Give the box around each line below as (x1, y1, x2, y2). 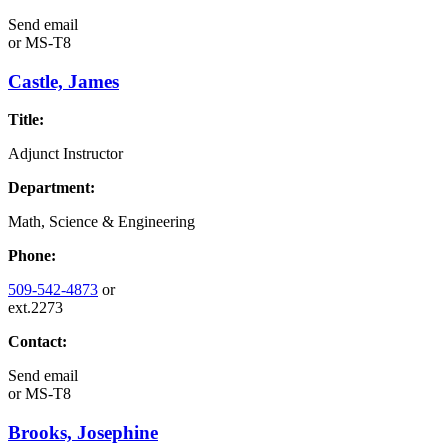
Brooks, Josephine (8, 421, 158, 443)
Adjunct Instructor (8, 145, 123, 163)
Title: (8, 111, 44, 129)
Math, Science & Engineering (8, 213, 195, 231)
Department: (8, 179, 95, 197)
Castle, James (8, 70, 119, 92)
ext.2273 (8, 299, 63, 317)
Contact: (8, 333, 67, 351)
